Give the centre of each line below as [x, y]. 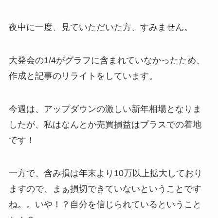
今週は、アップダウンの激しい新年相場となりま [105, 109]
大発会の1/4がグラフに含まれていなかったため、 [107, 60]
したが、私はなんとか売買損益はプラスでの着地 [105, 124]
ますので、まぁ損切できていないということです [105, 189]
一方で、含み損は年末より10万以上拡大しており [105, 173]
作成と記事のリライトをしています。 [83, 76]
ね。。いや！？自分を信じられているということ [105, 204]
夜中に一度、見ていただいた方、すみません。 [100, 27]
